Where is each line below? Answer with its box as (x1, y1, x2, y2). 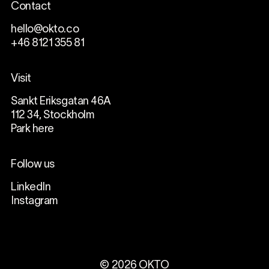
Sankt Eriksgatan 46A (10, 97, 111, 107)
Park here (10, 124, 54, 135)
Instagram (10, 196, 58, 207)
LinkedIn (10, 182, 51, 193)
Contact (10, 2, 51, 13)
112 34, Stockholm (10, 110, 94, 121)
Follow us (10, 160, 55, 171)
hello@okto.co (10, 25, 79, 35)
